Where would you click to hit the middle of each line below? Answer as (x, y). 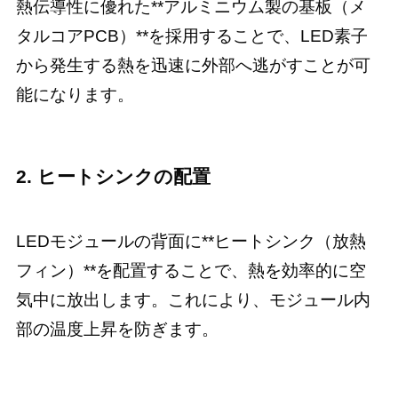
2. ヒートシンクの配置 (113, 177)
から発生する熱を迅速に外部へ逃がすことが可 (193, 66)
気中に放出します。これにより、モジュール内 (193, 299)
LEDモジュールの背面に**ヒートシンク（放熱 (191, 241)
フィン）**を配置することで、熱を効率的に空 (191, 270)
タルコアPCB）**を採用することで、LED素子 (191, 36)
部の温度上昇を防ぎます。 (117, 329)
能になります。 (75, 95)
